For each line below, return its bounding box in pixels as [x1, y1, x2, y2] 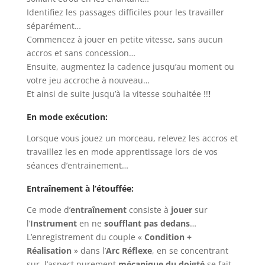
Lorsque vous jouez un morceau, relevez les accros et [26, 132, 238, 144]
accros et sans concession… [26, 47, 135, 59]
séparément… [26, 20, 81, 31]
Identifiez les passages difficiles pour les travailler [26, 7, 224, 18]
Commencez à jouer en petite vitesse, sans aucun [26, 34, 223, 45]
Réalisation [26, 245, 72, 256]
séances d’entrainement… [26, 160, 128, 171]
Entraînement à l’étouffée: [26, 183, 134, 194]
